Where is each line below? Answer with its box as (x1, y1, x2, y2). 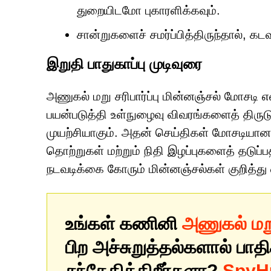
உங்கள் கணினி (65, 214, 182, 233)
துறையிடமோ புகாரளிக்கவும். (77, 4, 220, 17)
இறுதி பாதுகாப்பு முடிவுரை (47, 56, 202, 72)
